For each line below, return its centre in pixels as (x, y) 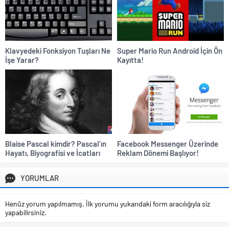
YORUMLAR (40, 178)
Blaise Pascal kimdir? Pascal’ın (56, 143)
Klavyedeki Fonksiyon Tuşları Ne (58, 51)
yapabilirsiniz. (26, 212)
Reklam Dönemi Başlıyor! (158, 153)
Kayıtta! (130, 60)
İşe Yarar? (22, 60)
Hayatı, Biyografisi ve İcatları (53, 153)
